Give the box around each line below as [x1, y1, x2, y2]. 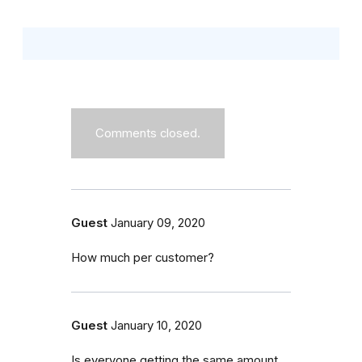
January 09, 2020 [111, 215, 205, 230]
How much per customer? [71, 250, 214, 265]
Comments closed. [95, 125, 200, 141]
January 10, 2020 [111, 318, 202, 333]
